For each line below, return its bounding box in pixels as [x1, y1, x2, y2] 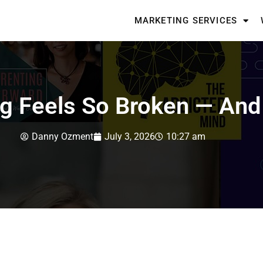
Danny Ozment [31, 131, 93, 142]
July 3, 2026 [104, 131, 155, 142]
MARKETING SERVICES [134, 15, 238, 26]
